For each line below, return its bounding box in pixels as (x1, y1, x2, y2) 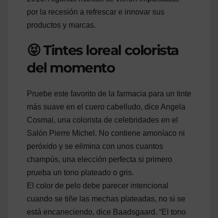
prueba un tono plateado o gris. (27, 168, 134, 177)
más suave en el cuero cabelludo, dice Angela (27, 103, 185, 111)
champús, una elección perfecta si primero (27, 155, 172, 164)
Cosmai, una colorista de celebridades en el (27, 116, 178, 125)
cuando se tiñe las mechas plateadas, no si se (27, 195, 185, 203)
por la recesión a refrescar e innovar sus (27, 7, 164, 16)
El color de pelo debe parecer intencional (27, 182, 168, 190)
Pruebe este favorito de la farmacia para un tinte (27, 90, 191, 98)
